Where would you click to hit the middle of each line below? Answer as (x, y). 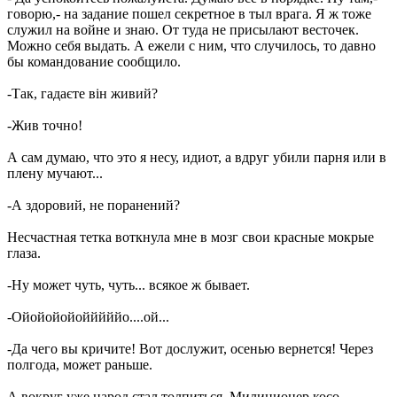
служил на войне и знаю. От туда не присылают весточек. (183, 30)
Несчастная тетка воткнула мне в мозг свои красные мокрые (191, 237)
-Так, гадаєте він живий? (82, 93)
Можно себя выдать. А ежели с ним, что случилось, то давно (191, 46)
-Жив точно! (45, 125)
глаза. (24, 253)
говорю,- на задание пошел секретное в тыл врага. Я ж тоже (189, 14)
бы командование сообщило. (94, 62)
